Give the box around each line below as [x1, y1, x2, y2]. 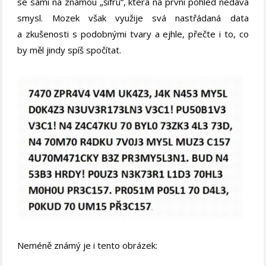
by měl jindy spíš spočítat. [17, 44, 122, 56]
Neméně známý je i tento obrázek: [17, 239, 158, 251]
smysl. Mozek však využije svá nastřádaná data [17, 12, 249, 24]
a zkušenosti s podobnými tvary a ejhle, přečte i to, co [17, 28, 249, 40]
